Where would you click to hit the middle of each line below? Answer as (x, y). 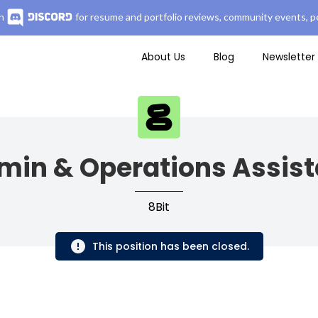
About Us (163, 57)
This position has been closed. (170, 246)
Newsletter (289, 57)
